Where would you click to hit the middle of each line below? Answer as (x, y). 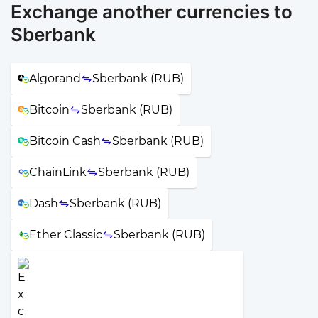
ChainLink (58, 172)
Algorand (55, 78)
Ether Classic (66, 234)
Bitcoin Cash (65, 141)
